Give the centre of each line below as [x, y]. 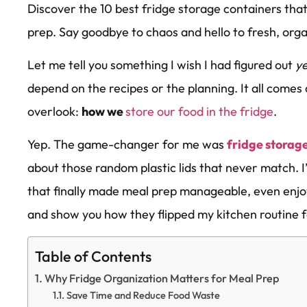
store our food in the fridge [199, 111]
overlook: [54, 111]
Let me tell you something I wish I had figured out [161, 64]
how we [103, 111]
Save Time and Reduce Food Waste [143, 295]
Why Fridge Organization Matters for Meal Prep [162, 278]
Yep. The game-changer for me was [127, 145]
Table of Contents [93, 256]
